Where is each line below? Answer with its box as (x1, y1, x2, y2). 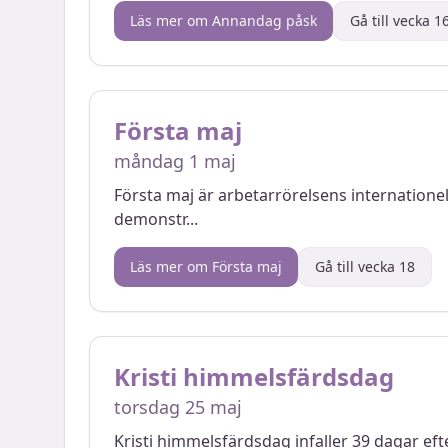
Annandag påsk (212, 11, 317, 30)
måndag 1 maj (114, 149, 236, 173)
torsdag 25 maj (114, 395, 242, 419)
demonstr (114, 208, 186, 230)
